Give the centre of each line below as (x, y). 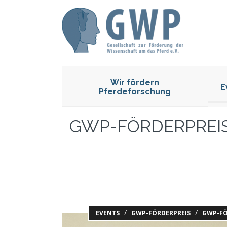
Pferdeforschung (135, 91)
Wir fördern (135, 82)
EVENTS (108, 213)
